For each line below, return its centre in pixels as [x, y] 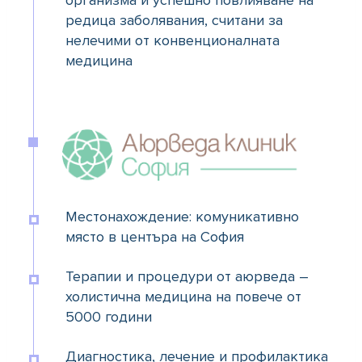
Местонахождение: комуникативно [182, 217]
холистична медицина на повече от [183, 297]
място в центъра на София [155, 237]
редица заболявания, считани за [174, 21]
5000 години [109, 317]
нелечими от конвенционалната [173, 41]
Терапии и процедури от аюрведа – [187, 277]
